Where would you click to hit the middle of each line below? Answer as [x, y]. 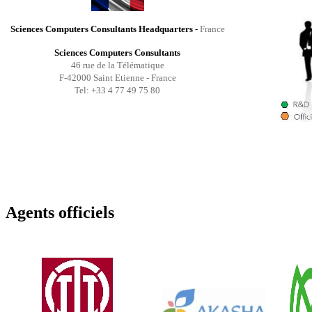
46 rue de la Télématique [117, 65]
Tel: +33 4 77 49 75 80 [117, 90]
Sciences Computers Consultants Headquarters [101, 29]
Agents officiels [60, 212]
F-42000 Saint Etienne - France [117, 77]
